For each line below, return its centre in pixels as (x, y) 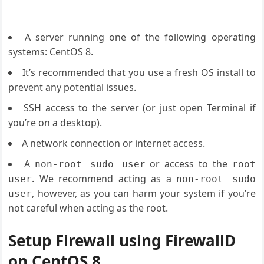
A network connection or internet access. (114, 143)
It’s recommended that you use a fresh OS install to (139, 72)
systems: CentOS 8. (51, 52)
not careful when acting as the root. (88, 208)
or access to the (191, 164)
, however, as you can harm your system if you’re (144, 193)
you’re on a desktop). (55, 123)
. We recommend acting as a (104, 179)
